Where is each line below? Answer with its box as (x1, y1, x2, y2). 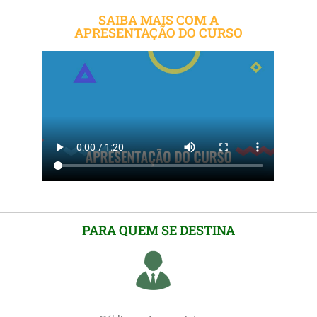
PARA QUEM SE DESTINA (82, 221, 235, 238)
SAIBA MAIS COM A (98, 11, 219, 28)
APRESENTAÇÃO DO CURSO (74, 23, 243, 41)
